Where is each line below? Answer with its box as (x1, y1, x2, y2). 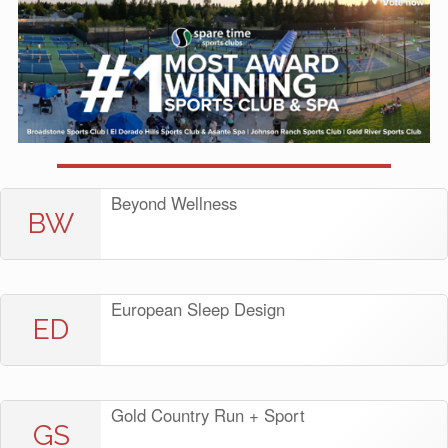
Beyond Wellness (111, 191, 237, 216)
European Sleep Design (111, 297, 285, 322)
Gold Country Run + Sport (111, 403, 305, 428)
